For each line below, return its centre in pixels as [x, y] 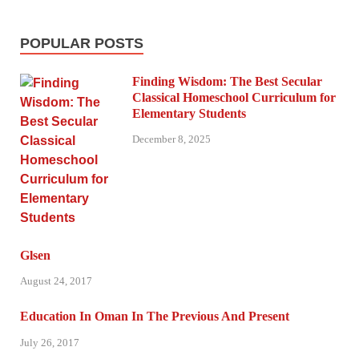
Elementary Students [189, 113]
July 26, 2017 [50, 343]
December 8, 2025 [171, 139]
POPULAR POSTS [82, 43]
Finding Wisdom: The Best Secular [227, 81]
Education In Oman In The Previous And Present [155, 317]
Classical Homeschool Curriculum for [234, 97]
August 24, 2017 [56, 281]
